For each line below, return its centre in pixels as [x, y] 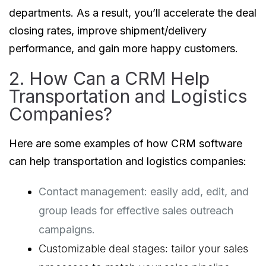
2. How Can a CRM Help [109, 79]
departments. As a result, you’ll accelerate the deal [133, 13]
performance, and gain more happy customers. [123, 49]
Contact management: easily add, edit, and [144, 192]
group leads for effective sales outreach [136, 211]
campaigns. [67, 230]
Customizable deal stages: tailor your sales [143, 249]
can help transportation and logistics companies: [128, 161]
